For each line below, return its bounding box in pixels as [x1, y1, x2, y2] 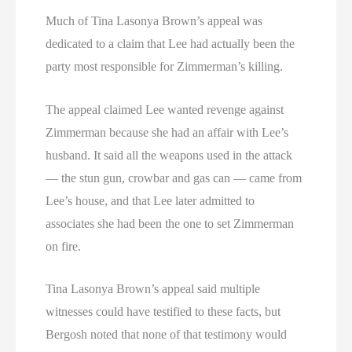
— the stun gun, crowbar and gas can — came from [46, 170, 302, 185]
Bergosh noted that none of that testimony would [46, 328, 288, 342]
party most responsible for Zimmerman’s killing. [46, 60, 284, 74]
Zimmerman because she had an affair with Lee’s [46, 125, 289, 139]
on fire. [46, 239, 82, 253]
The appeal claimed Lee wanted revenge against [46, 102, 284, 116]
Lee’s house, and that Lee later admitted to [46, 193, 255, 207]
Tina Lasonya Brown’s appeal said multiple [46, 282, 261, 296]
